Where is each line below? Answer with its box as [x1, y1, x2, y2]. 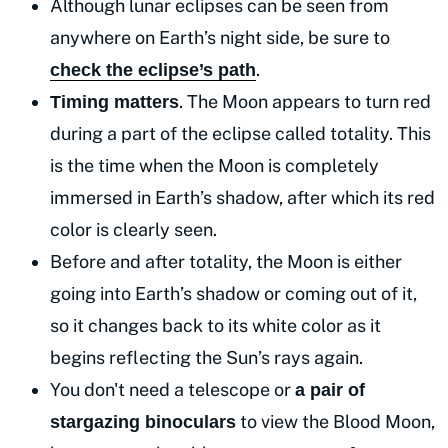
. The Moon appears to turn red [179, 91, 431, 113]
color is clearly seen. [50, 219, 221, 241]
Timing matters [50, 92, 179, 113]
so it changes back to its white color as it [50, 315, 381, 337]
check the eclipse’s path [50, 60, 256, 81]
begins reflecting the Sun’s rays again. [50, 347, 367, 369]
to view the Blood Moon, [236, 411, 435, 433]
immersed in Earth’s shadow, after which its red [50, 187, 435, 209]
